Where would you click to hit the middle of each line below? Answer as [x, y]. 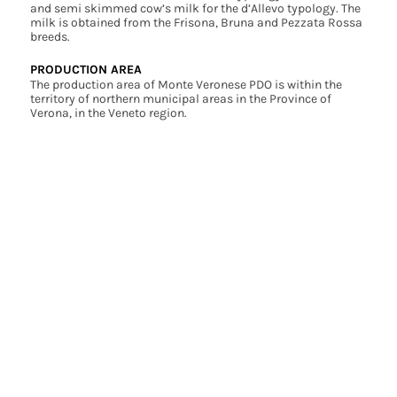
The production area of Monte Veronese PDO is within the [186, 85]
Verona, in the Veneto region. [108, 113]
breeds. [50, 37]
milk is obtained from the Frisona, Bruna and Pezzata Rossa [196, 23]
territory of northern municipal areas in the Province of [180, 99]
